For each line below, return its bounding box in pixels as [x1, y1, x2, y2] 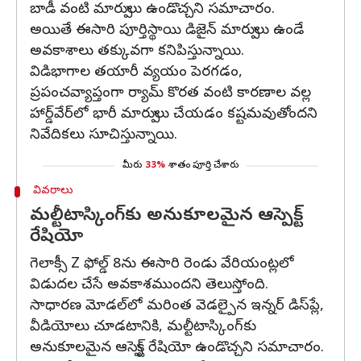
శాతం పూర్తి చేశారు [168, 160, 239, 172]
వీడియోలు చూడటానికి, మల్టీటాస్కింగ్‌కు [30, 317, 256, 338]
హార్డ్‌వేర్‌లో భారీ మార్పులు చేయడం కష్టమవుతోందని [30, 105, 317, 125]
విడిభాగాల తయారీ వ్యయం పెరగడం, [30, 63, 243, 83]
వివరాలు [32, 184, 77, 199]
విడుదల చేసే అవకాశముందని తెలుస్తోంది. [30, 276, 268, 296]
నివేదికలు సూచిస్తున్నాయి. [30, 126, 177, 146]
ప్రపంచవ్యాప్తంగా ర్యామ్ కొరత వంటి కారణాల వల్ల [30, 84, 311, 104]
